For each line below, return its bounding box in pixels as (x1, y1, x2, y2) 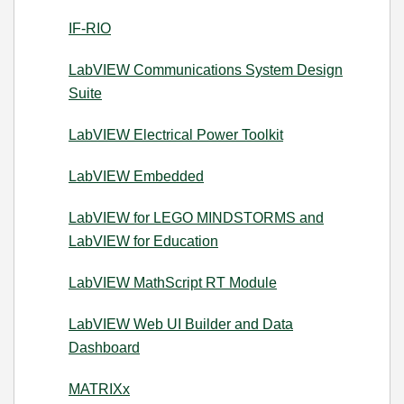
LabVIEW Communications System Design (69, 62, 343, 78)
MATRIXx (69, 381, 130, 397)
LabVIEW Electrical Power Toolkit (69, 127, 283, 142)
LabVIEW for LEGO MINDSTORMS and (69, 210, 324, 225)
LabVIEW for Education (69, 234, 218, 249)
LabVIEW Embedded (69, 169, 204, 184)
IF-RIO (69, 21, 111, 36)
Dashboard (69, 340, 140, 355)
